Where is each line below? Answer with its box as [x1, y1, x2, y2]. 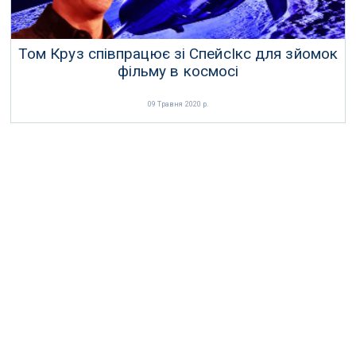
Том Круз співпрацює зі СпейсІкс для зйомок [17, 44, 339, 64]
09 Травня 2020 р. [147, 100, 209, 109]
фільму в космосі [117, 62, 239, 81]
